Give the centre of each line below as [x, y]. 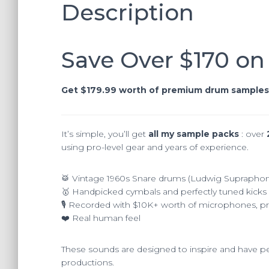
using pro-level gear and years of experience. [155, 147]
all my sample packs [194, 134]
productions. [88, 262]
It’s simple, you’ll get [105, 134]
